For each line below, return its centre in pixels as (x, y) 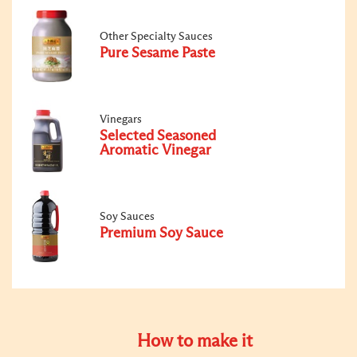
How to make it (194, 341)
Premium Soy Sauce (161, 233)
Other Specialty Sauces (156, 36)
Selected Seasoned (158, 136)
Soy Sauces (127, 216)
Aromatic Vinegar (155, 150)
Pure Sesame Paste (157, 53)
